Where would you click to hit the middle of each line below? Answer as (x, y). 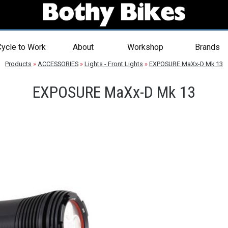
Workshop (145, 47)
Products (18, 64)
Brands (207, 47)
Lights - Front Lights (114, 64)
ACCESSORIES (58, 64)
